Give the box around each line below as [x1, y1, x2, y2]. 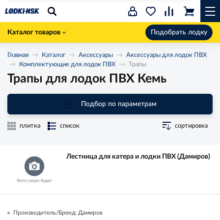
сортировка [175, 123, 208, 129]
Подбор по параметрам [81, 100, 157, 108]
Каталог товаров [7, 29, 60, 36]
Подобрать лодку [151, 29, 207, 36]
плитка [20, 123, 40, 129]
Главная [7, 52, 28, 58]
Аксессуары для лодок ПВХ [126, 52, 207, 58]
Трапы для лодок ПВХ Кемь [7, 73, 166, 85]
